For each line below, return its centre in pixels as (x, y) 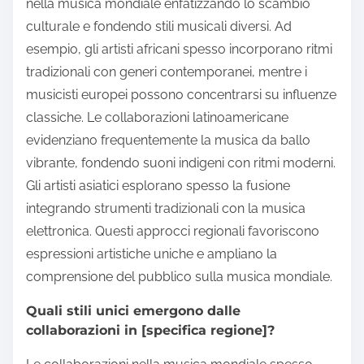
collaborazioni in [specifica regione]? (150, 330)
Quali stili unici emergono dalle (133, 310)
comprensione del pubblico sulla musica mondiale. (179, 276)
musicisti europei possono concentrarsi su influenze (181, 94)
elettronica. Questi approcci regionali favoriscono (173, 231)
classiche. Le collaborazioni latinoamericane (157, 117)
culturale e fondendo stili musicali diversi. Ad (159, 26)
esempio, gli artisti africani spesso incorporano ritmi (179, 49)
